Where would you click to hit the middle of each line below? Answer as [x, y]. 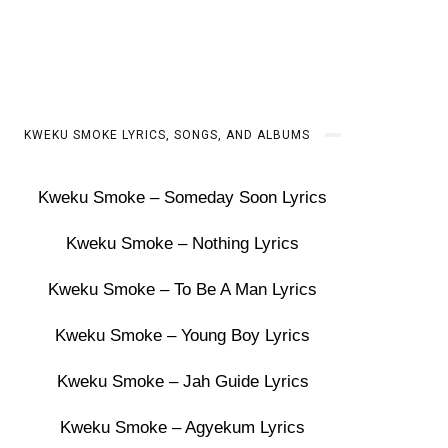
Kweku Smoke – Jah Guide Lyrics [182, 381]
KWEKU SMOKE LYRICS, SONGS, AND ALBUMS [167, 135]
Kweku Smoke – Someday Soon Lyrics [183, 197]
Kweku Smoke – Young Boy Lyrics [183, 335]
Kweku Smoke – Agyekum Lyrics [183, 427]
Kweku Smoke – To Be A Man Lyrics [183, 289]
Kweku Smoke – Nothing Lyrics [183, 243]
